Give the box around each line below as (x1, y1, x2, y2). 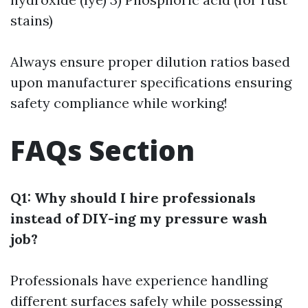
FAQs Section (10, 131, 195, 169)
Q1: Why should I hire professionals (10, 189, 256, 206)
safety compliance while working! (10, 94, 228, 111)
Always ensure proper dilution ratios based (10, 53, 290, 70)
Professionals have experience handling (10, 272, 267, 289)
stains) (10, 12, 53, 29)
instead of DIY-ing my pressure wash (10, 210, 267, 227)
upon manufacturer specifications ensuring (10, 74, 291, 91)
